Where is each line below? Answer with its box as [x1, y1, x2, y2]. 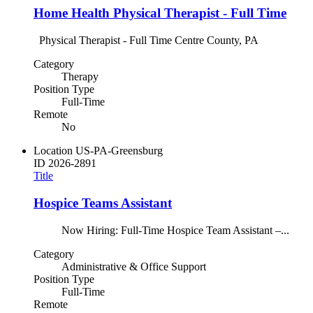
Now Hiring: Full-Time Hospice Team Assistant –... [34, 224, 289, 236]
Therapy [61, 71, 99, 83]
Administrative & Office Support [61, 260, 206, 272]
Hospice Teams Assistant [34, 195, 172, 210]
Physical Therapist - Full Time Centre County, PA [34, 34, 259, 47]
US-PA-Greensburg [75, 145, 163, 157]
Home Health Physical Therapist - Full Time [34, 6, 286, 21]
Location [34, 145, 73, 157]
